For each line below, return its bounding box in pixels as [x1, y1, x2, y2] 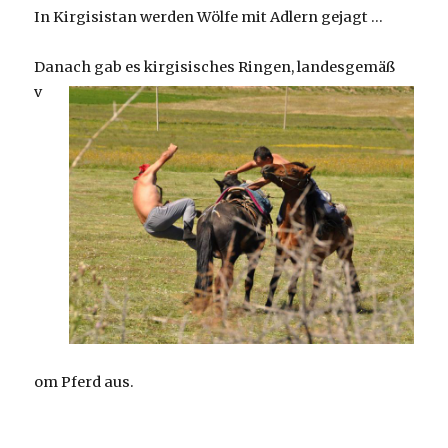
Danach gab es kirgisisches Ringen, [34, 58, 298, 77]
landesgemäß [297, 58, 396, 77]
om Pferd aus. [34, 372, 135, 391]
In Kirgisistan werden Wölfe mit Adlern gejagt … [34, 8, 384, 26]
